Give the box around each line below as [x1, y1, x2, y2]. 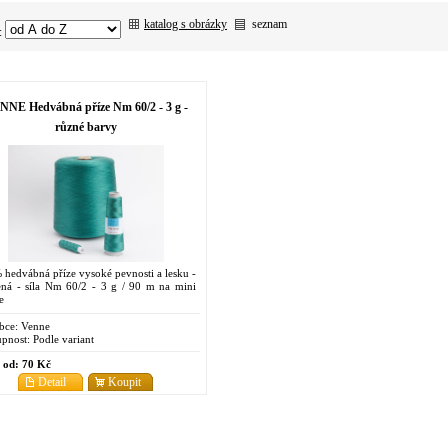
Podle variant [30, 332, 94, 345]
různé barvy [54, 119, 117, 134]
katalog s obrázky [144, 16, 227, 31]
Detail [38, 374, 66, 389]
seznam [252, 16, 287, 31]
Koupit [108, 374, 141, 389]
